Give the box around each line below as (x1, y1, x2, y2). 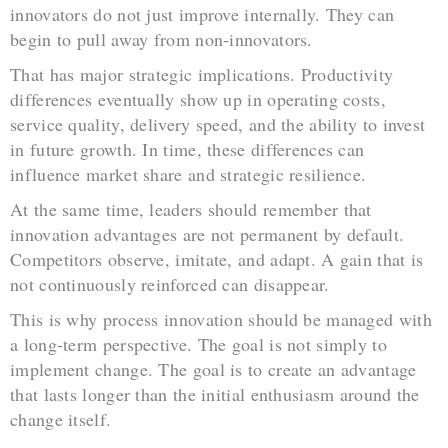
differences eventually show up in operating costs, (10, 87, 386, 112)
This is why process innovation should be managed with (10, 306, 432, 331)
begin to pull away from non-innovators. (10, 27, 313, 52)
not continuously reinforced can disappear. (10, 272, 330, 296)
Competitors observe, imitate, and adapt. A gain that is (10, 247, 424, 271)
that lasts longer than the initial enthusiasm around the (10, 381, 420, 406)
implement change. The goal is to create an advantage (10, 356, 417, 381)
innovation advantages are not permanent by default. (10, 222, 405, 246)
